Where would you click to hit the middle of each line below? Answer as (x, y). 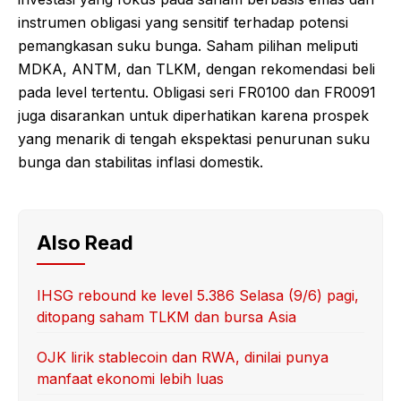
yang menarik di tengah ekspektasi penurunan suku (194, 139)
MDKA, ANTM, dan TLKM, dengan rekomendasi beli (196, 69)
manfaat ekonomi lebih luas (130, 379)
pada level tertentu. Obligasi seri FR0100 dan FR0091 (197, 93)
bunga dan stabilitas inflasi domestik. (141, 162)
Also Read (85, 243)
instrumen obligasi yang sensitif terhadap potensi (183, 23)
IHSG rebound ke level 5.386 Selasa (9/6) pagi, (198, 296)
